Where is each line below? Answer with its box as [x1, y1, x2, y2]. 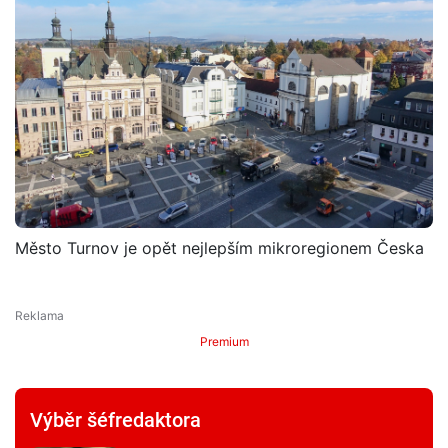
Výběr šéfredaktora [30, 408, 201, 433]
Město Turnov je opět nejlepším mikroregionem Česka [15, 238, 424, 259]
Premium [199, 334, 249, 350]
